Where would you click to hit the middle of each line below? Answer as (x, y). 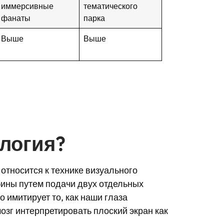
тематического (111, 6)
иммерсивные (27, 6)
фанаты (16, 18)
